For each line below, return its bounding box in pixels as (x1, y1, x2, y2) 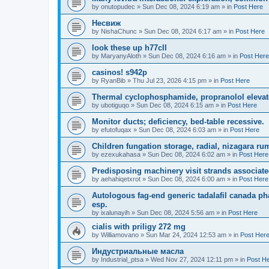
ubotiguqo (101, 101, 129, 109)
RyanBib (101, 77, 125, 84)
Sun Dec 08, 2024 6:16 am (148, 52, 226, 59)
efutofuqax (101, 126, 131, 133)
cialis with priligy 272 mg (92, 222, 186, 231)
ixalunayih (101, 209, 130, 216)
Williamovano (101, 231, 139, 238)
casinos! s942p (92, 68, 147, 77)
